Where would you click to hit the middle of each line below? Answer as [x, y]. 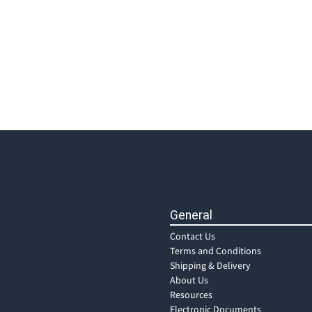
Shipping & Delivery [210, 265]
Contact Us [193, 236]
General [191, 215]
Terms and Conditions [216, 251]
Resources [191, 295]
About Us [189, 280]
